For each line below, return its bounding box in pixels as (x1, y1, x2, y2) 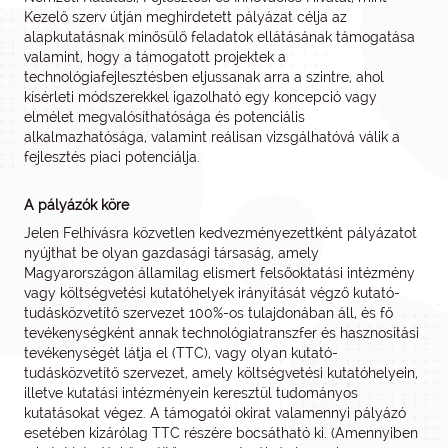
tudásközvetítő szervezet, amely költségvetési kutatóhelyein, (24, 365, 418, 381)
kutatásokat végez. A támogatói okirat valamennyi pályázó (24, 405, 406, 421)
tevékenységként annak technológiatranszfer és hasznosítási (24, 325, 419, 341)
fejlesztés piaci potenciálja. (24, 149, 200, 165)
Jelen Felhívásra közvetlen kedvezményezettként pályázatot (24, 225, 417, 241)
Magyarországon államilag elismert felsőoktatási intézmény (24, 265, 415, 281)
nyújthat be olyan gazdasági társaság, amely (24, 245, 319, 261)
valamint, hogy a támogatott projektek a (24, 49, 286, 65)
